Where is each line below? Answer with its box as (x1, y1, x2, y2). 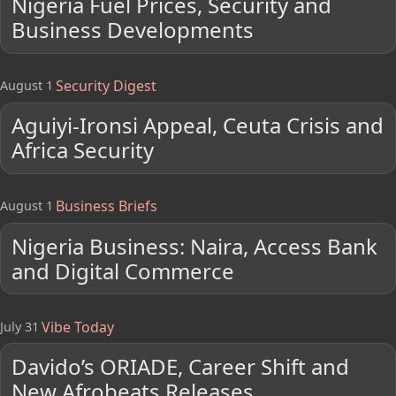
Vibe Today (41, 316, 114, 337)
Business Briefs (55, 196, 157, 217)
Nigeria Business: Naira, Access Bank (11, 231, 378, 261)
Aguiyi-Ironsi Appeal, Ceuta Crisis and (11, 110, 385, 141)
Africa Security (11, 135, 155, 165)
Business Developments (11, 15, 255, 45)
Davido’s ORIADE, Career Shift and (11, 351, 350, 381)
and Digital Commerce (11, 255, 235, 286)
